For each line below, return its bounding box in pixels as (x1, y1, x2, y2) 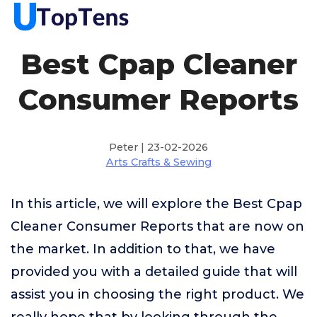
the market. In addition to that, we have (11, 241, 275, 257)
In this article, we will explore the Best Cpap (11, 196, 302, 212)
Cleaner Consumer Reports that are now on (11, 219, 304, 234)
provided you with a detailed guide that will (11, 264, 297, 279)
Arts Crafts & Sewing (105, 156, 212, 168)
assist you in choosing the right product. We (11, 287, 304, 302)
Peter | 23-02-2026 (109, 141, 208, 154)
